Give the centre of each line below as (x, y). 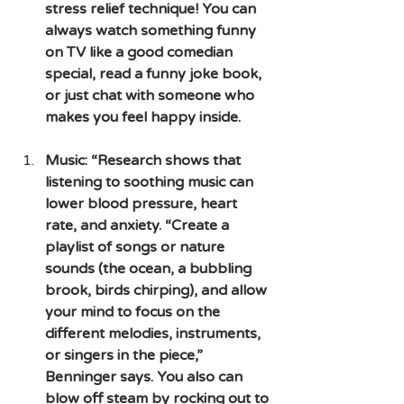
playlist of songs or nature (137, 247)
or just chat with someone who (151, 95)
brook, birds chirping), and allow (158, 290)
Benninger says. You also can (146, 376)
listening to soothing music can (151, 182)
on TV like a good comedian (141, 52)
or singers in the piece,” (126, 355)
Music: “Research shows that (145, 160)
